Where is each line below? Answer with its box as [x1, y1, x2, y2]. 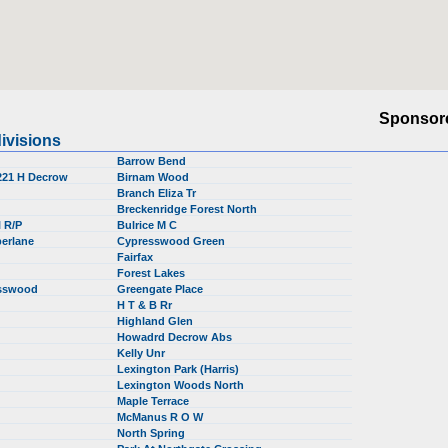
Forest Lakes [117, 267, 188, 279]
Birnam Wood [117, 171, 192, 183]
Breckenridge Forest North [117, 203, 260, 215]
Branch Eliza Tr [117, 187, 199, 199]
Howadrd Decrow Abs [117, 331, 235, 343]
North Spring [117, 427, 188, 439]
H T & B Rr [117, 299, 175, 311]
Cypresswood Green [117, 235, 228, 247]
